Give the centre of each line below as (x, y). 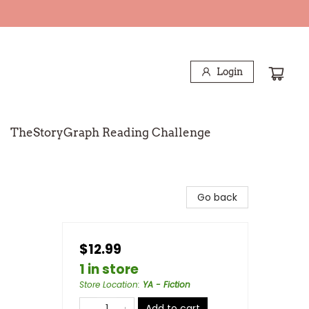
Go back (217, 197)
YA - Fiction (167, 285)
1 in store (109, 269)
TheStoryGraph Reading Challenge (111, 132)
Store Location (109, 285)
